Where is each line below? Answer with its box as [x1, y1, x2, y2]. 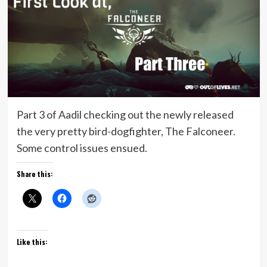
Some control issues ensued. [16, 141, 147, 154]
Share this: [16, 168, 53, 179]
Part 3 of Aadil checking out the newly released [16, 107, 234, 121]
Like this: [16, 236, 48, 247]
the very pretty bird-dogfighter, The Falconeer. [16, 124, 235, 138]
